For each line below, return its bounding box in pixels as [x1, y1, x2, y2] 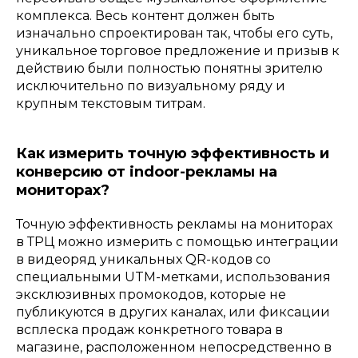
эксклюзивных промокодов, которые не [16, 286, 286, 302]
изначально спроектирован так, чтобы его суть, [16, 25, 332, 41]
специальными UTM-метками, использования [16, 268, 331, 284]
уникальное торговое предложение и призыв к [16, 42, 340, 58]
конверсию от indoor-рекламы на [16, 162, 277, 181]
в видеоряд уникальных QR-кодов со [16, 251, 271, 267]
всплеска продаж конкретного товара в [16, 321, 283, 337]
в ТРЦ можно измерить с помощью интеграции [16, 233, 339, 249]
